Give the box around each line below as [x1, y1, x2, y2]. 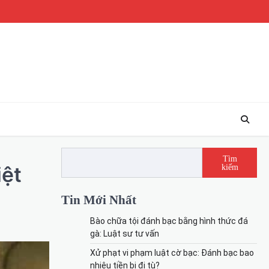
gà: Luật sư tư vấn [90, 228, 159, 238]
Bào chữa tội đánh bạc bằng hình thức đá [90, 216, 248, 226]
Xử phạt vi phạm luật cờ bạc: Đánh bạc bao [90, 247, 254, 258]
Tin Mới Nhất [61, 192, 136, 207]
